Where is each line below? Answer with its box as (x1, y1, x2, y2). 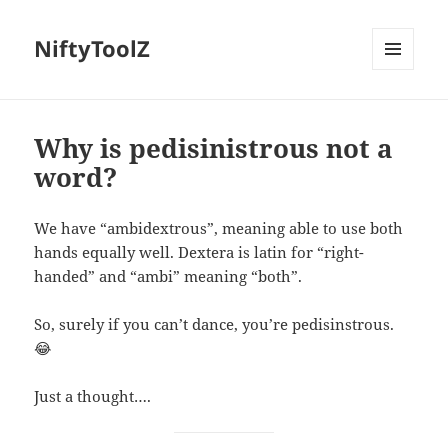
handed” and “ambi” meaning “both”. (34, 266, 303, 287)
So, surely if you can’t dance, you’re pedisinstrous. (34, 314, 395, 335)
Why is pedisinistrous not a (34, 130, 394, 167)
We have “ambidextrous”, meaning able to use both (34, 218, 404, 239)
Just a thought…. (34, 386, 152, 407)
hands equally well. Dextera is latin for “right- (34, 242, 365, 263)
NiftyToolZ (34, 33, 151, 64)
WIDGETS (372, 103, 429, 121)
